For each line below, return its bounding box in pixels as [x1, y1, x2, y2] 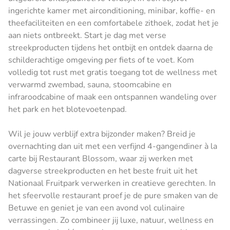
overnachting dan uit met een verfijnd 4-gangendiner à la [8, 140, 217, 152]
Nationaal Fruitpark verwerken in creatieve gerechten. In [8, 177, 216, 189]
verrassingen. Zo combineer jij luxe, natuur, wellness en [8, 214, 214, 226]
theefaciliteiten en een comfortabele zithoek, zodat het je [8, 17, 219, 29]
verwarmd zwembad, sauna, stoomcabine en [8, 79, 171, 90]
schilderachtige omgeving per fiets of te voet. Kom [8, 54, 194, 66]
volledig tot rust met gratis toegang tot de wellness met [8, 66, 217, 78]
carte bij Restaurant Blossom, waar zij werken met [8, 152, 193, 164]
